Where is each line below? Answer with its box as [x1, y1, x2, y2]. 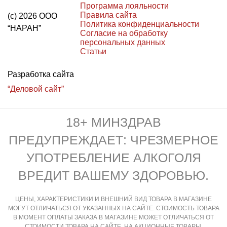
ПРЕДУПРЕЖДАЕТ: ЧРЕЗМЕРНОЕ [9, 132, 218, 147]
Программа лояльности [80, 1, 169, 10]
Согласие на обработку [80, 28, 168, 37]
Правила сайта [80, 10, 137, 19]
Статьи [80, 47, 106, 56]
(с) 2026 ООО [8, 11, 57, 20]
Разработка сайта [8, 69, 74, 79]
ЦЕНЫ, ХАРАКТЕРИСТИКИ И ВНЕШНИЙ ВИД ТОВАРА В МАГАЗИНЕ [15, 195, 212, 203]
